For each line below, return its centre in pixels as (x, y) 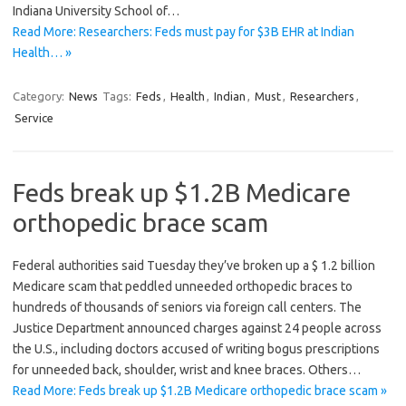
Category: (40, 97)
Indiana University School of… (96, 11)
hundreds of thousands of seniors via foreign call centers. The (187, 308)
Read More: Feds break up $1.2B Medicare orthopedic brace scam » (200, 391)
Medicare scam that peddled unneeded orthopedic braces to (183, 287)
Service (34, 118)
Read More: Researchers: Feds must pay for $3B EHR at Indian (184, 32)
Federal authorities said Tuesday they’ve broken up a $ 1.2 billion (194, 266)
